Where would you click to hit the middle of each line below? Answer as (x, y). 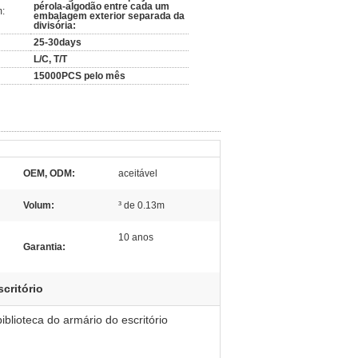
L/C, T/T (50, 59)
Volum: (39, 205)
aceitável (138, 173)
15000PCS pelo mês (80, 76)
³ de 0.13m (141, 205)
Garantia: (44, 247)
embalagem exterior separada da (109, 16)
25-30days (58, 42)
